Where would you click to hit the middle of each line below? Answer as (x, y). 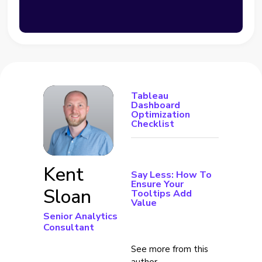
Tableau (150, 96)
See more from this (170, 249)
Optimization (161, 114)
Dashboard (156, 105)
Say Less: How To (171, 175)
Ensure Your (157, 184)
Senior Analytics (80, 216)
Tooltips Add (161, 193)
